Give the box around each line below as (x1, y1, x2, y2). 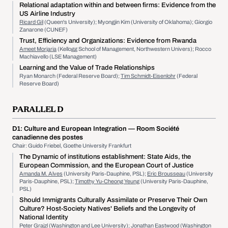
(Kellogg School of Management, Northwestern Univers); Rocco (56, 46, 211, 52)
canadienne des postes (12, 134, 83, 141)
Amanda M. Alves (19, 170, 63, 177)
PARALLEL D (12, 106, 64, 114)
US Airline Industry (19, 10, 75, 17)
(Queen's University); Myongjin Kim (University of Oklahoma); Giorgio (43, 19, 212, 25)
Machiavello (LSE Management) (19, 53, 97, 60)
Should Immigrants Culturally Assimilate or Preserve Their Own (19, 196, 207, 204)
